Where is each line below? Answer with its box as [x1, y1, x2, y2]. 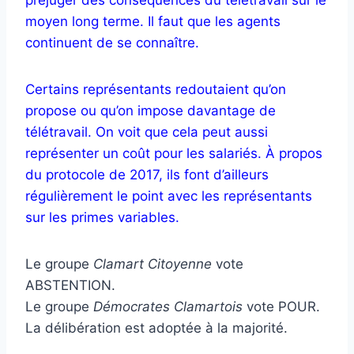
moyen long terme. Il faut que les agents [25, 13, 281, 29]
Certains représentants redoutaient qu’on [25, 81, 286, 97]
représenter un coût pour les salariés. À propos [25, 145, 322, 161]
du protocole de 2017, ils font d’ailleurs [25, 166, 269, 183]
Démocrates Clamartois [93, 298, 243, 314]
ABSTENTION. [25, 277, 115, 293]
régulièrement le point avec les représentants [25, 187, 312, 204]
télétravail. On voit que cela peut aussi [25, 123, 268, 140]
